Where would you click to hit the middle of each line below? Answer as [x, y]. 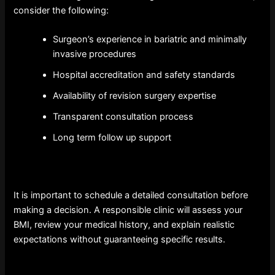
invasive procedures [95, 54]
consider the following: [61, 11]
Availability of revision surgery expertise [135, 96]
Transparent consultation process [123, 117]
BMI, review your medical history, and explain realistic [124, 224]
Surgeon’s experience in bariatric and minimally [150, 40]
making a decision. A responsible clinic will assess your [128, 210]
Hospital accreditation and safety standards [144, 75]
